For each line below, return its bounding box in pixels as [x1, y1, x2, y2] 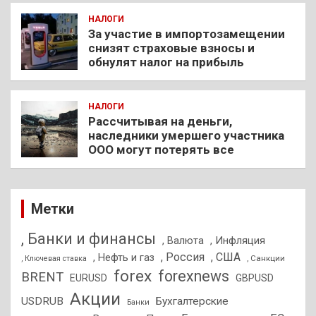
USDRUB [21, 295, 63, 308]
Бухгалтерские [156, 295, 229, 308]
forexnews [158, 267, 229, 286]
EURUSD [70, 272, 107, 284]
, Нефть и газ [93, 251, 154, 265]
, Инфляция [210, 234, 265, 248]
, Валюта [162, 234, 204, 248]
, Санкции [247, 253, 285, 264]
